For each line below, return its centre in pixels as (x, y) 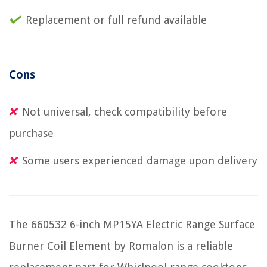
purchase (31, 133)
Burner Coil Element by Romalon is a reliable (121, 246)
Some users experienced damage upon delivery (140, 160)
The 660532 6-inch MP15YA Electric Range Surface (132, 224)
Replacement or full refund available (116, 20)
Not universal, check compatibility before (125, 111)
